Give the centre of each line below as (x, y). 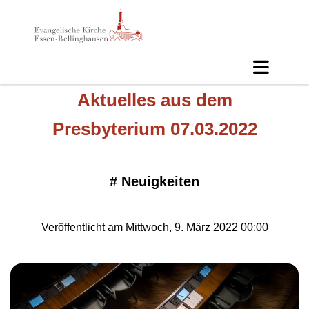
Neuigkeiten (160, 181)
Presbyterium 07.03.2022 (154, 129)
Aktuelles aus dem (154, 100)
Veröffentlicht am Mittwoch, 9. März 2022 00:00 (154, 227)
